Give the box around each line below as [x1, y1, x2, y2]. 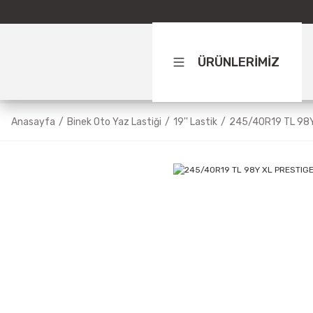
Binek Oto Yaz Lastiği [67, 116, 161, 128]
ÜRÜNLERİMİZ [198, 54, 279, 70]
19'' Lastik [173, 116, 217, 128]
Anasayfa [11, 116, 55, 128]
